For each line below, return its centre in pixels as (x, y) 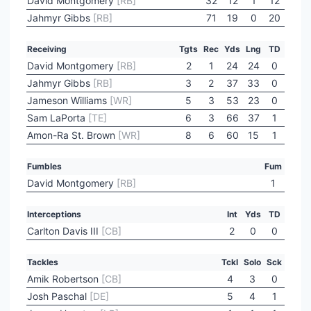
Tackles (43, 262)
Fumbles (44, 166)
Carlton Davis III (64, 231)
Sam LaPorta (58, 118)
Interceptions (54, 214)
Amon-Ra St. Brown (73, 135)
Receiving (47, 49)
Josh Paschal (58, 296)
